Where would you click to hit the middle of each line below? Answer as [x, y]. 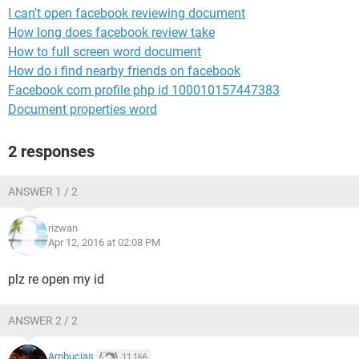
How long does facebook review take [111, 32]
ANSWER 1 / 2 [43, 192]
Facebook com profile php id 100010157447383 [144, 90]
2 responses [51, 151]
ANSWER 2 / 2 [43, 321]
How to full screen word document [105, 52]
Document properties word [83, 109]
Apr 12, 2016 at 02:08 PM [104, 242]
